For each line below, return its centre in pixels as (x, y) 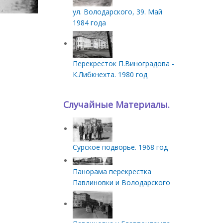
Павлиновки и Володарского (121, 182)
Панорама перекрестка (112, 171)
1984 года (89, 22)
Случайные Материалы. (116, 105)
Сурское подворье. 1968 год (120, 147)
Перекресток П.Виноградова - (123, 63)
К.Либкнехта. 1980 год (110, 74)
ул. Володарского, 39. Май (117, 11)
